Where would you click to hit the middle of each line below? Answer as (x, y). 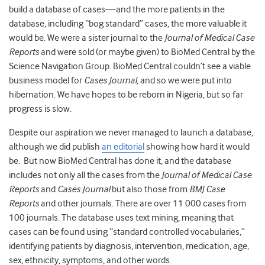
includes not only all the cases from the (85, 175)
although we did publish (55, 147)
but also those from (150, 190)
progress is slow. (40, 109)
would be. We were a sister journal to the (87, 38)
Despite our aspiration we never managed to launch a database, (131, 133)
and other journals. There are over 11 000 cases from (143, 204)
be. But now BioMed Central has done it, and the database (120, 161)
